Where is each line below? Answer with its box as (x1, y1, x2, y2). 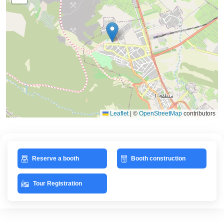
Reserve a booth (31, 154, 79, 162)
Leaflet (108, 110, 128, 117)
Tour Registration (32, 179, 82, 187)
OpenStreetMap (139, 110, 182, 117)
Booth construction (130, 154, 185, 162)
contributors (182, 110, 215, 117)
